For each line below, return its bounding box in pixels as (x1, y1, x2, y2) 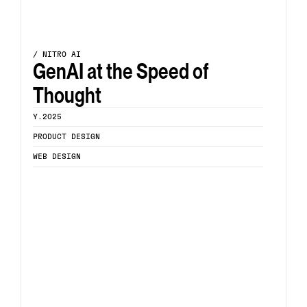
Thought (33, 82, 101, 108)
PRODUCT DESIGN (33, 133, 100, 140)
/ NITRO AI (33, 51, 81, 58)
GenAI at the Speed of (33, 58, 208, 84)
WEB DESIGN (33, 153, 81, 160)
